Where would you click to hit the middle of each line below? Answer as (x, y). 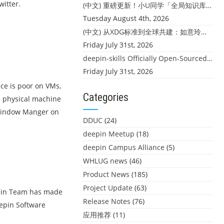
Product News (106, 174)
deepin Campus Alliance (124, 147)
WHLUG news (105, 161)
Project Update (108, 188)
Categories (106, 97)
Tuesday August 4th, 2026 (126, 18)
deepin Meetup (109, 134)
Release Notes (107, 201)
